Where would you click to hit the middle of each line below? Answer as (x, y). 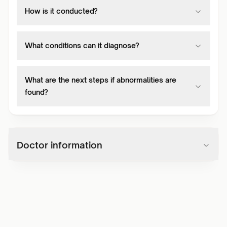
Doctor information (60, 145)
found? (36, 92)
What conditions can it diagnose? (82, 45)
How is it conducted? (61, 11)
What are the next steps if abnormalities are (101, 80)
